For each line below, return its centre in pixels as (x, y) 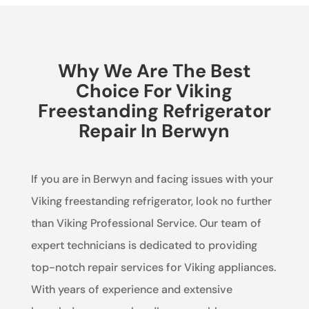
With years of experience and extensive (131, 289)
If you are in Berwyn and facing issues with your (152, 179)
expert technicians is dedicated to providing (144, 245)
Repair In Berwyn (154, 130)
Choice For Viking (154, 90)
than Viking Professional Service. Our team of (146, 223)
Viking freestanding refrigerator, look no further (151, 201)
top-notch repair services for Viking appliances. (153, 267)
